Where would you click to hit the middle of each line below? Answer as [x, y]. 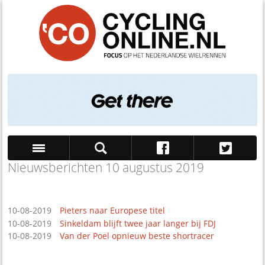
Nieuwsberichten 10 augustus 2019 [106, 168]
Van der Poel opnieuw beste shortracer [137, 236]
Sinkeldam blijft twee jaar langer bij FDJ [138, 223]
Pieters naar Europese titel [113, 211]
